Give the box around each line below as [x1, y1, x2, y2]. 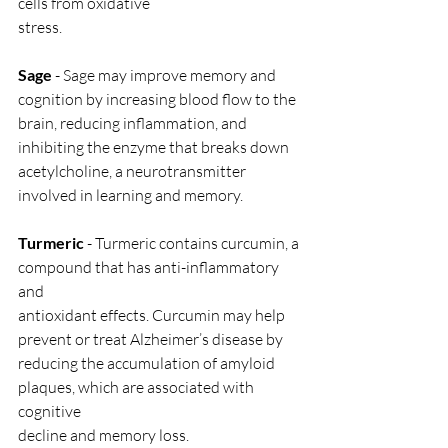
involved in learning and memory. [18, 185, 243, 205]
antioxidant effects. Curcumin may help [18, 305, 288, 325]
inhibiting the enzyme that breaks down [18, 137, 289, 157]
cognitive [18, 401, 81, 421]
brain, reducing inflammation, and [18, 113, 250, 133]
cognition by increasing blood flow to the [18, 89, 296, 109]
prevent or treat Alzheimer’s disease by [18, 329, 283, 349]
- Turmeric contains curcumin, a [84, 233, 302, 253]
